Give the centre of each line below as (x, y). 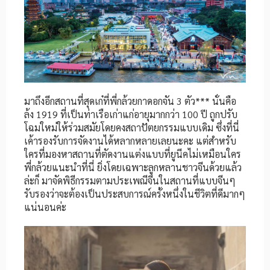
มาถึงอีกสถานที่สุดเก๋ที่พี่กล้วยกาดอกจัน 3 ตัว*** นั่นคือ (130, 101)
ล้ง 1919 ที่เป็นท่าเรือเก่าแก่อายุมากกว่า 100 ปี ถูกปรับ (131, 115)
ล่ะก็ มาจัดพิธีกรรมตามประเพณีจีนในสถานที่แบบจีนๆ (130, 181)
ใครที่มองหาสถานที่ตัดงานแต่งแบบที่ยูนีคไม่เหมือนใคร (133, 154)
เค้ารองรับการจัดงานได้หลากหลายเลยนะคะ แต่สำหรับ (130, 141)
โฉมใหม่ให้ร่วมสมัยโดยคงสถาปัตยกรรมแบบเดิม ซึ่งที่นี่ (132, 128)
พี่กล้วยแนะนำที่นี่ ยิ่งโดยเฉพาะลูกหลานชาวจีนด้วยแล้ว (133, 168)
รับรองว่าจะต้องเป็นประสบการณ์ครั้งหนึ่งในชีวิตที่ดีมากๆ (135, 194)
